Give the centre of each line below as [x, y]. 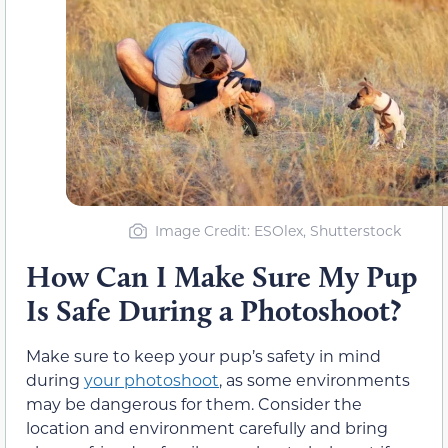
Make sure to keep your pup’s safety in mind [203, 355]
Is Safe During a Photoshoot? [213, 310]
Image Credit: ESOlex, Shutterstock [277, 230]
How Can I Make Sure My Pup [221, 276]
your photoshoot [151, 379]
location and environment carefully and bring [207, 427]
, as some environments [314, 379]
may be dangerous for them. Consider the [194, 403]
